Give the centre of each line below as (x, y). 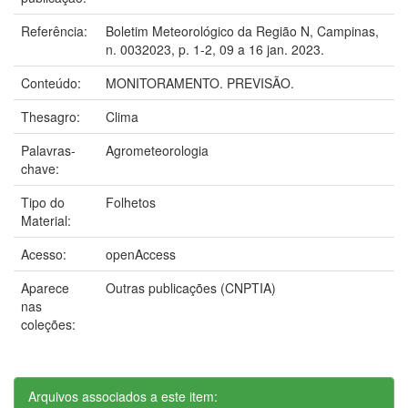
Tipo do (43, 202)
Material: (48, 220)
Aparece (45, 287)
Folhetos (131, 202)
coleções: (48, 324)
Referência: (56, 31)
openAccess (141, 254)
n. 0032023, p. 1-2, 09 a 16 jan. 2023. (215, 49)
